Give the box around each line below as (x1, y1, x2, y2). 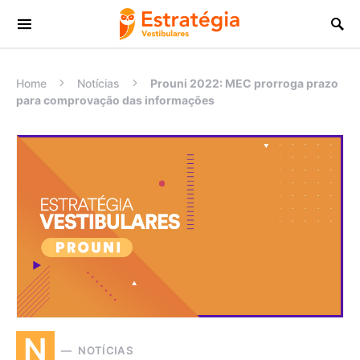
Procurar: (15, 25, 63, 39)
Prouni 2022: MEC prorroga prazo (150, 76, 338, 90)
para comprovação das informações (16, 93, 215, 107)
